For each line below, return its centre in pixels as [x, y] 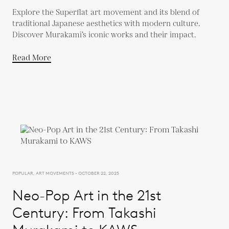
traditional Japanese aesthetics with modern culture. [106, 24]
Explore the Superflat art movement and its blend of [106, 12]
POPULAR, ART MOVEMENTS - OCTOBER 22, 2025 [66, 173]
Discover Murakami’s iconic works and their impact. [104, 35]
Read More [32, 58]
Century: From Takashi [84, 212]
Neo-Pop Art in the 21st [87, 195]
